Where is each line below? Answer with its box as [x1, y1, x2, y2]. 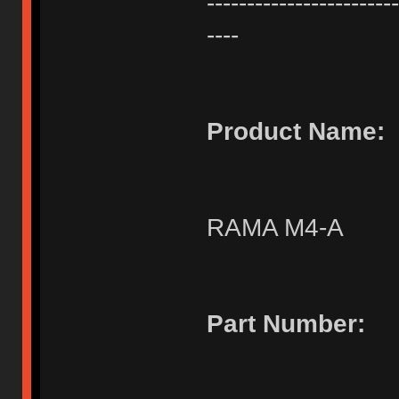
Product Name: [206, 117, 385, 145]
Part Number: [206, 309, 365, 338]
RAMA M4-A [206, 213, 344, 241]
